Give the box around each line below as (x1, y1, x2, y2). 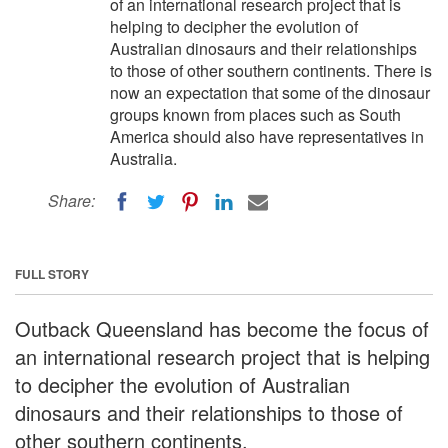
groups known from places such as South (110, 103, 401, 126)
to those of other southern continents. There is (110, 59, 432, 82)
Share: (48, 189, 95, 212)
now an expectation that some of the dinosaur (110, 81, 430, 104)
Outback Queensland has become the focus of (15, 313, 429, 343)
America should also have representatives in (110, 125, 424, 148)
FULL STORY (15, 264, 89, 283)
